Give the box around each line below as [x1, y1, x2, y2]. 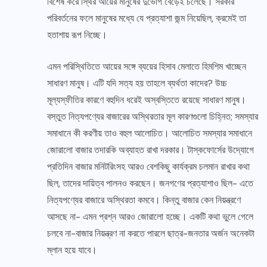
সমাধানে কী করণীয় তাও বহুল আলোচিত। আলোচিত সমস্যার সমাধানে [47, 127, 252, 140]
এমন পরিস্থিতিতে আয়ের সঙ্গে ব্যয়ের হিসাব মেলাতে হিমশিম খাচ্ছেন [47, 60, 246, 73]
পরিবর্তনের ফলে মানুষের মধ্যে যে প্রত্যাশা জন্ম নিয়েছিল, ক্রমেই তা [47, 12, 246, 25]
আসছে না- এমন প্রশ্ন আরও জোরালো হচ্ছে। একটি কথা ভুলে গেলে [47, 210, 253, 223]
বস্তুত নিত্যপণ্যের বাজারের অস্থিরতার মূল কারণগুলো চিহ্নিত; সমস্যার [47, 110, 258, 123]
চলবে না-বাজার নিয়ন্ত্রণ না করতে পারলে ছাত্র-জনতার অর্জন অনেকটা [47, 227, 254, 240]
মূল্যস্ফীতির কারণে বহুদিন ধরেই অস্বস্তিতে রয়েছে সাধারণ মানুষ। [47, 94, 246, 107]
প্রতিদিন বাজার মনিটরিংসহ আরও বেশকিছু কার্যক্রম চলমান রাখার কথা [47, 160, 250, 173]
